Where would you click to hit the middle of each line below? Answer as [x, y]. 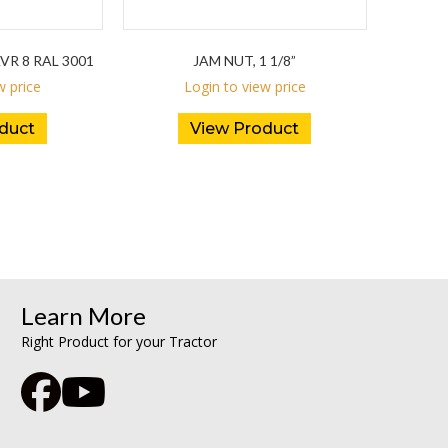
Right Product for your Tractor [119, 342]
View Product [245, 129]
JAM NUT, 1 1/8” [245, 61]
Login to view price [244, 87]
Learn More [84, 316]
